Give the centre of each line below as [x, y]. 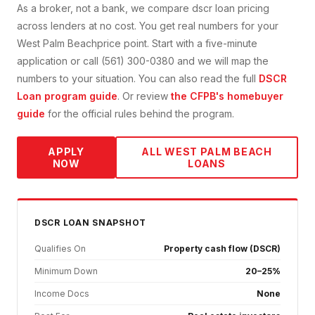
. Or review [143, 96]
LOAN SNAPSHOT [103, 223]
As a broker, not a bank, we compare [104, 8]
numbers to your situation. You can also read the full [138, 79]
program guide [79, 96]
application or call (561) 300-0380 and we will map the [143, 61]
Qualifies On [60, 249]
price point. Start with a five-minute [177, 44]
